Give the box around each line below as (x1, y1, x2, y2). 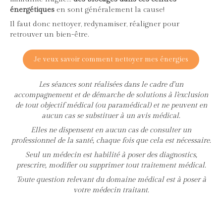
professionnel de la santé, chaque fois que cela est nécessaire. (11, 136, 211, 145)
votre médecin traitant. (73, 186, 149, 195)
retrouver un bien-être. (10, 30, 89, 39)
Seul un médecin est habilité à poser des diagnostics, (25, 151, 197, 160)
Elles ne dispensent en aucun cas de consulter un (31, 126, 191, 135)
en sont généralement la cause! (55, 5, 165, 14)
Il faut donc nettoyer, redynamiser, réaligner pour (10, 20, 179, 29)
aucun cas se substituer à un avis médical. (42, 111, 180, 120)
